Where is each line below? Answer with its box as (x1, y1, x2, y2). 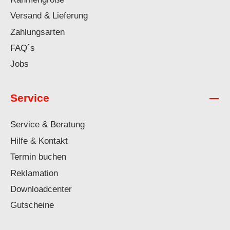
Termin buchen (10, 152, 66, 162)
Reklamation (10, 168, 58, 178)
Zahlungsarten (10, 27, 65, 37)
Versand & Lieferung (10, 11, 88, 21)
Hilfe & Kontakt (10, 136, 68, 146)
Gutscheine (10, 200, 54, 210)
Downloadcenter (10, 184, 72, 194)
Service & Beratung (10, 120, 85, 130)
